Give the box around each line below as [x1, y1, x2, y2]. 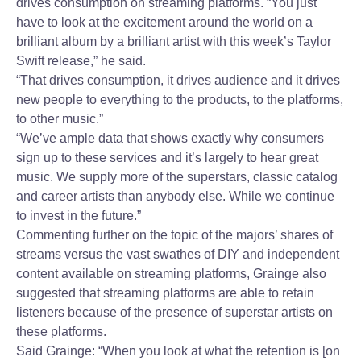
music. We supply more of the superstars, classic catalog [16, 170, 338, 184]
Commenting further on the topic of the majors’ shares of [16, 228, 333, 242]
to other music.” [16, 112, 103, 126]
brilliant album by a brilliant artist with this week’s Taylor [16, 35, 331, 48]
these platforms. [16, 325, 106, 338]
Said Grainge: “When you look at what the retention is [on [16, 344, 340, 358]
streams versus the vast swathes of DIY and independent [16, 247, 339, 261]
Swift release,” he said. [16, 54, 146, 68]
